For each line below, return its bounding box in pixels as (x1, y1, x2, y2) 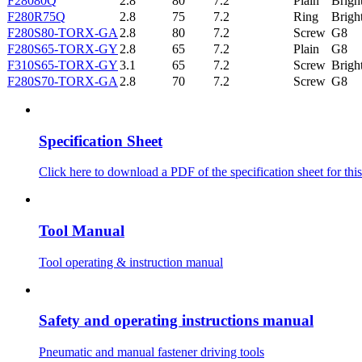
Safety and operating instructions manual (39, 312, 314, 330)
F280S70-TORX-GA (7, 74, 118, 88)
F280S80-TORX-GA (7, 25, 118, 40)
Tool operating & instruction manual (39, 255, 223, 269)
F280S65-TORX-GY (7, 41, 118, 56)
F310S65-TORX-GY (7, 57, 118, 72)
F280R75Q (7, 9, 65, 23)
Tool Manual (39, 222, 124, 239)
